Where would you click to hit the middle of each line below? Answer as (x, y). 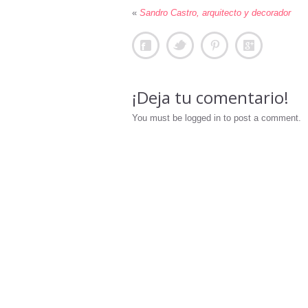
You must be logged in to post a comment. (217, 118)
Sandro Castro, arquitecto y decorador (215, 13)
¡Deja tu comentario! (210, 97)
